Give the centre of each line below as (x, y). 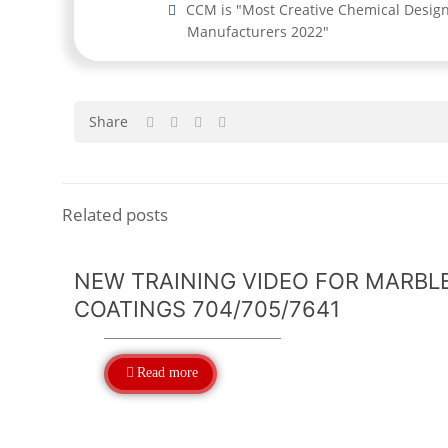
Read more (167, 372)
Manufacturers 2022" (258, 31)
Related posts (115, 214)
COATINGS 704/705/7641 (207, 309)
